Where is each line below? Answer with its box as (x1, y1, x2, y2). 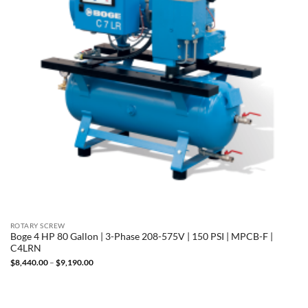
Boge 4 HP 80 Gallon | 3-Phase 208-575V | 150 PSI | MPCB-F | (10, 231, 273, 243)
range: (92, 264, 115, 275)
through (92, 280, 122, 291)
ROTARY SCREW (10, 221, 65, 230)
